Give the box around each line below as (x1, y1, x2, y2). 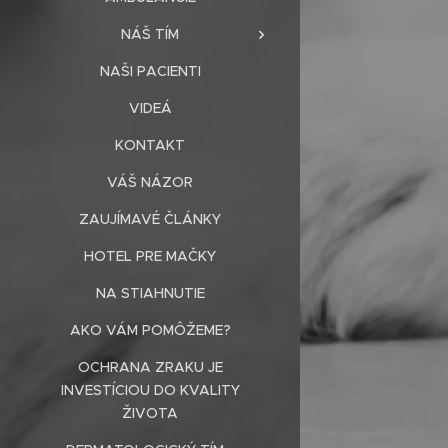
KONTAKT (115, 136, 185, 155)
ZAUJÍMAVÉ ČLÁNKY (79, 210, 221, 229)
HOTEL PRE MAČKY (84, 247, 216, 266)
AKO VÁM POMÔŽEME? (69, 321, 231, 340)
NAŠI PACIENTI (99, 62, 201, 81)
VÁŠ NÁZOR (107, 173, 193, 192)
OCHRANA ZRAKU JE (77, 358, 223, 377)
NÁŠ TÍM (121, 25, 179, 44)
